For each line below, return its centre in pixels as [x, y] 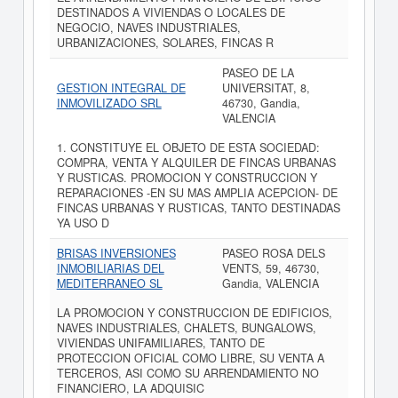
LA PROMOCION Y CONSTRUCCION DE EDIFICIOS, [194, 313]
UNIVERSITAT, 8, [266, 88]
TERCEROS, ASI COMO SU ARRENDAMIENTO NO [187, 373]
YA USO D [83, 223]
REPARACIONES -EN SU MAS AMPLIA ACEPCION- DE [197, 193]
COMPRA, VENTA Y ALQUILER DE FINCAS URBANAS [196, 163]
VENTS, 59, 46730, [271, 268]
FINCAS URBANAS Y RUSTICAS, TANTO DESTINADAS [198, 208]
